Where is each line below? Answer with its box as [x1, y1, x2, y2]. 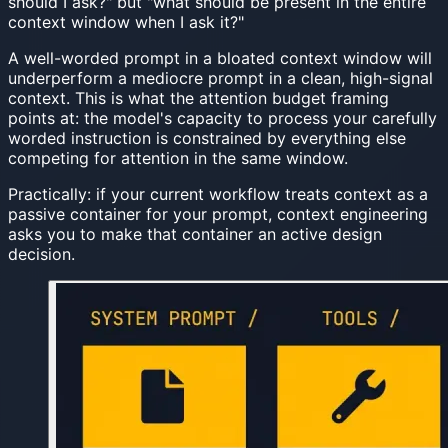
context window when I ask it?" [8, 11, 244, 32]
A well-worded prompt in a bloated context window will [8, 47, 432, 68]
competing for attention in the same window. [8, 147, 348, 168]
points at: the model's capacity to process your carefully [8, 107, 437, 128]
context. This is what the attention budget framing [8, 87, 389, 108]
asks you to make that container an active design [8, 223, 382, 244]
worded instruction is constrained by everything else [8, 127, 406, 148]
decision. [8, 243, 75, 264]
